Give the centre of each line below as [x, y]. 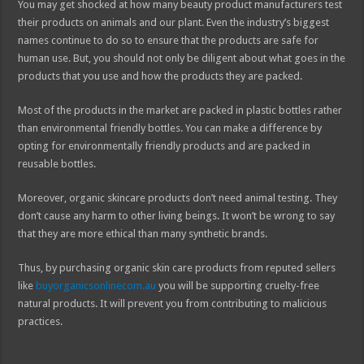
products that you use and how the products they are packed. [160, 76]
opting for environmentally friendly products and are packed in [165, 145]
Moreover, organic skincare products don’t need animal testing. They [178, 197]
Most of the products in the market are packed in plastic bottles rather [180, 110]
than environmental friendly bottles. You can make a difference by [170, 128]
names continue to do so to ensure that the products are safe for [169, 40]
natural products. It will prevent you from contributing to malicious [173, 303]
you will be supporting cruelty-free [238, 285]
